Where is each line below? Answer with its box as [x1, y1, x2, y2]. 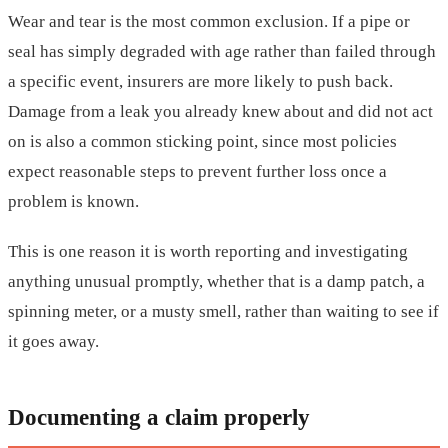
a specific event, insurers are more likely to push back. [8, 71, 393, 91]
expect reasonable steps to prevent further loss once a [8, 161, 387, 181]
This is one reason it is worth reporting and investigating [8, 241, 408, 261]
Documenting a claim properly [8, 403, 310, 430]
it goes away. [8, 331, 99, 351]
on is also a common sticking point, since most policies [8, 131, 397, 151]
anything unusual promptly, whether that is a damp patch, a [8, 271, 425, 291]
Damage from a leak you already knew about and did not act [8, 101, 433, 121]
